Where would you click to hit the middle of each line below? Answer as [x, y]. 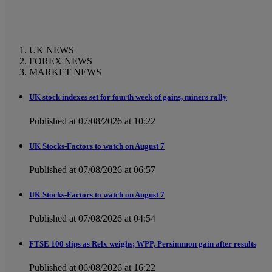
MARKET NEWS [65, 72]
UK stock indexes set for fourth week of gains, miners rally [128, 97]
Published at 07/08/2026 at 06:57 [92, 170]
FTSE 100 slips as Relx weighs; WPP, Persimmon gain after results [143, 243]
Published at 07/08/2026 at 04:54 [92, 219]
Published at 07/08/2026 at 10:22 [92, 121]
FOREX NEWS [61, 61]
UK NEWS [52, 50]
